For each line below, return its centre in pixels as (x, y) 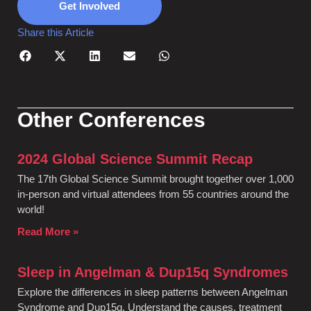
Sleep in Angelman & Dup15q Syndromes (153, 272)
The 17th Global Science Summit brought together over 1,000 (155, 179)
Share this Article (56, 33)
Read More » (48, 232)
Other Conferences (111, 120)
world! (31, 210)
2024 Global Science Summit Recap (135, 159)
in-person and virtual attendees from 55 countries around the (153, 194)
